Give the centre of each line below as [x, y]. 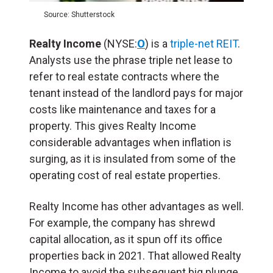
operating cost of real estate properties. [125, 175]
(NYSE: [119, 43]
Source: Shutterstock [79, 14]
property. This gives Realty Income [113, 126]
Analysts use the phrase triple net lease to [131, 60]
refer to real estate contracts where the [124, 76]
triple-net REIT [204, 43]
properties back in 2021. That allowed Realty [135, 255]
